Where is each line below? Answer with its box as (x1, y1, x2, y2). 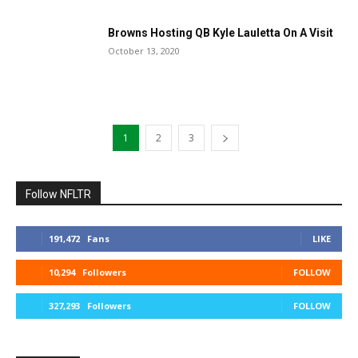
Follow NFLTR (26, 188, 91, 201)
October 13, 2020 (108, 45, 180, 57)
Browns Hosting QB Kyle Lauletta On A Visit (108, 26, 333, 39)
